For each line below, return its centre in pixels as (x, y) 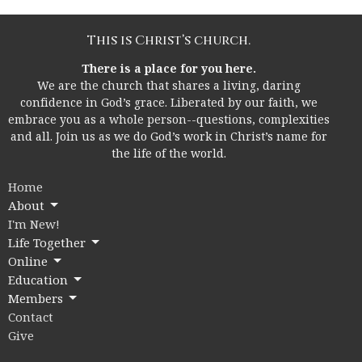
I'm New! (34, 223)
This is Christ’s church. (169, 41)
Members (36, 298)
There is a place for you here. (169, 68)
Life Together (47, 242)
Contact (31, 316)
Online (28, 261)
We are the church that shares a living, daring (169, 85)
